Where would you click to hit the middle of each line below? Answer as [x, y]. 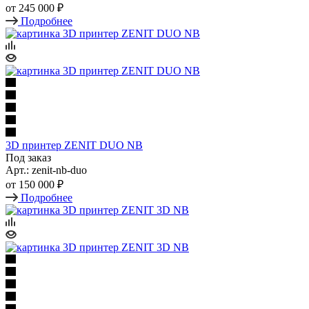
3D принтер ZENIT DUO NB [74, 145]
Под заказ [28, 157]
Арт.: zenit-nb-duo [46, 170]
